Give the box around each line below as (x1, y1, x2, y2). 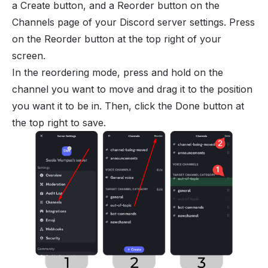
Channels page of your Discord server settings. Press (12, 16, 255, 28)
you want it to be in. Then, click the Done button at (12, 99, 244, 112)
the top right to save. (12, 116, 106, 129)
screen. (12, 49, 45, 62)
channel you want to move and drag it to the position (12, 83, 252, 95)
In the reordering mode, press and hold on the (12, 66, 223, 78)
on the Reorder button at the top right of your (12, 32, 221, 45)
